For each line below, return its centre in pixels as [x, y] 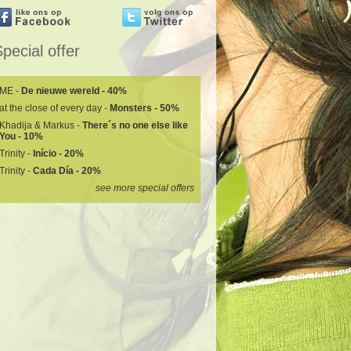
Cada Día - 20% [67, 171]
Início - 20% [58, 154]
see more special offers [145, 188]
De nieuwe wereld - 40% [74, 91]
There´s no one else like [135, 125]
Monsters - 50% [145, 108]
